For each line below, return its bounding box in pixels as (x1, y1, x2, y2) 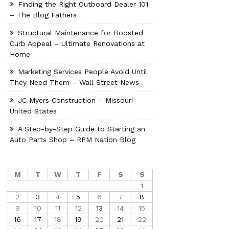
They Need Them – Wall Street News (10, 78, 140, 86)
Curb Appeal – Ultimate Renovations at (10, 39, 145, 48)
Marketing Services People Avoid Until (18, 67, 148, 76)
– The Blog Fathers (10, 10, 77, 19)
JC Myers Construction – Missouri (18, 96, 133, 104)
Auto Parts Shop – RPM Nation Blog (10, 135, 136, 144)
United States (10, 106, 57, 115)
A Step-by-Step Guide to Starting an (18, 124, 146, 133)
